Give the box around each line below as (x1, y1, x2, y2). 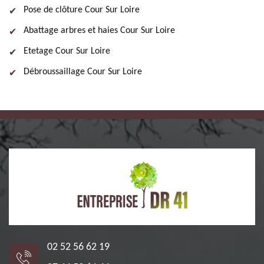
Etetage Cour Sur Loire (24, 47, 110, 56)
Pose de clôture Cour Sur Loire (24, 5, 140, 15)
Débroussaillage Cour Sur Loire (24, 67, 142, 77)
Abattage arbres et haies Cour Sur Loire (24, 26, 175, 35)
